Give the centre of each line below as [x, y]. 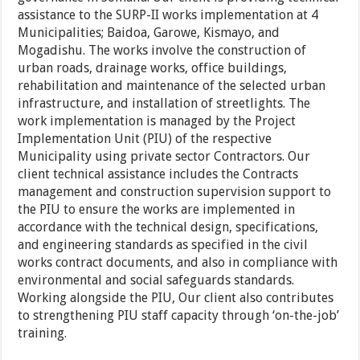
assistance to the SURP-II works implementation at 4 [168, 15]
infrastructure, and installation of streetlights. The [164, 104]
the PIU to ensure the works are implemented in [157, 210]
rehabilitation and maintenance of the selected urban [172, 86]
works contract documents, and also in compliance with [178, 263]
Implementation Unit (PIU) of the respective [145, 139]
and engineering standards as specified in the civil [163, 245]
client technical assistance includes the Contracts [158, 174]
